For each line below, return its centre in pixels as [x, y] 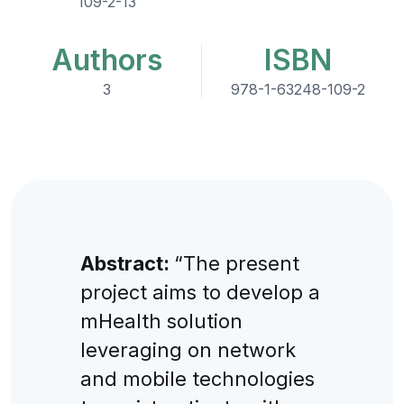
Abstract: [127, 263]
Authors [106, 60]
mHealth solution [161, 321]
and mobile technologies [197, 378]
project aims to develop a [200, 292]
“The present [236, 263]
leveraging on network [188, 349]
